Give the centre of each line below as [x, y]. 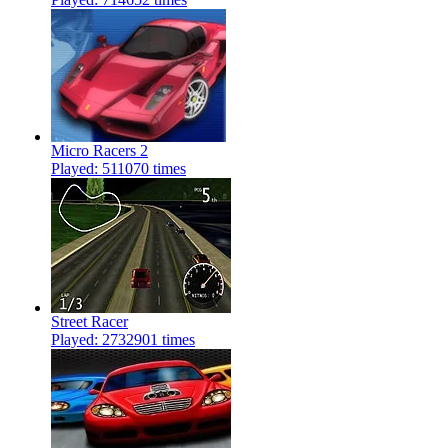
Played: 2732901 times [123, 340]
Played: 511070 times [118, 169]
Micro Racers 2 [99, 151]
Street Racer [89, 322]
